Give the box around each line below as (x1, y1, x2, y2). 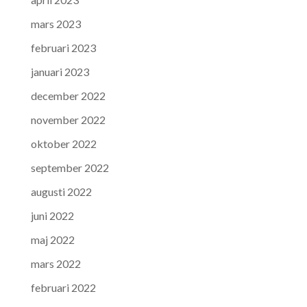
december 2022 (30, 89, 106, 103)
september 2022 (30, 161, 109, 175)
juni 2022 (30, 209, 74, 223)
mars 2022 (30, 257, 81, 271)
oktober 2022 (30, 137, 97, 151)
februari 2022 (30, 281, 96, 295)
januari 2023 (30, 65, 89, 79)
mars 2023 (30, 17, 81, 31)
